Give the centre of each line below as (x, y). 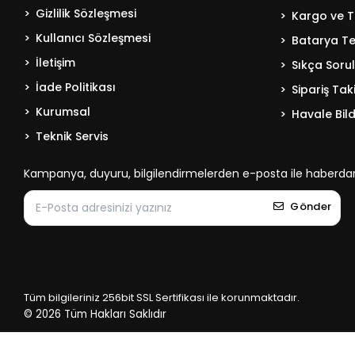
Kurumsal (63, 112)
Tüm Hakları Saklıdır (116, 314)
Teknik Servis (73, 136)
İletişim (56, 63)
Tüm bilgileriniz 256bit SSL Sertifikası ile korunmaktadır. (163, 298)
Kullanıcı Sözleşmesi (94, 38)
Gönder (311, 206)
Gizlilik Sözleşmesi (86, 13)
